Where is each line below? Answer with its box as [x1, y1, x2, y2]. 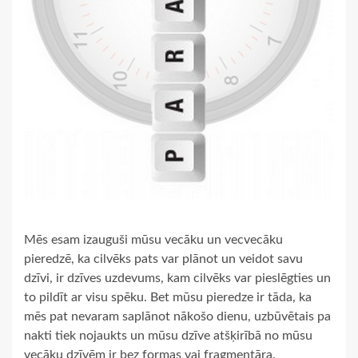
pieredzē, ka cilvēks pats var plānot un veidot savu [24, 253, 303, 265]
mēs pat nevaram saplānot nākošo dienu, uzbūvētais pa [24, 310, 331, 323]
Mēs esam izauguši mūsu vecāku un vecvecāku [24, 233, 283, 246]
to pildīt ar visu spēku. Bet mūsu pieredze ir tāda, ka [24, 291, 312, 304]
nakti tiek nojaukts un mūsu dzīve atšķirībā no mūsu [24, 329, 312, 342]
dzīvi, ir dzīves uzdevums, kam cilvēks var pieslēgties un [24, 272, 331, 284]
